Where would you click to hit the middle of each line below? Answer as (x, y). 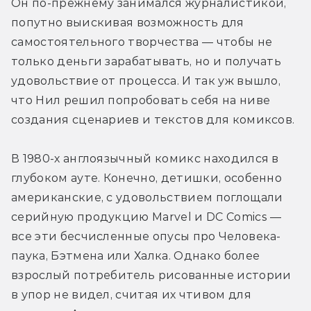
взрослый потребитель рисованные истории (151, 276)
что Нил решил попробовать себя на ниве (141, 101)
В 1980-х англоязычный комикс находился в (145, 159)
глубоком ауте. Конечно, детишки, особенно (147, 178)
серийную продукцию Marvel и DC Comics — (146, 217)
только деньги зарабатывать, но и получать (146, 62)
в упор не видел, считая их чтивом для (131, 295)
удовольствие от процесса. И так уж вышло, (146, 81)
